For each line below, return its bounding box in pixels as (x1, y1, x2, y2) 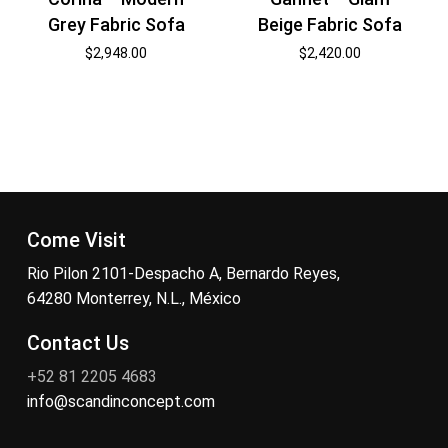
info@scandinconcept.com (26, 391, 215, 411)
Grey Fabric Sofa (47, 14, 185, 36)
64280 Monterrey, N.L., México (26, 288, 241, 308)
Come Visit (26, 228, 126, 252)
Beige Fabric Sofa (258, 14, 403, 36)
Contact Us (26, 331, 129, 355)
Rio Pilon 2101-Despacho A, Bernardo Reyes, (26, 263, 340, 283)
